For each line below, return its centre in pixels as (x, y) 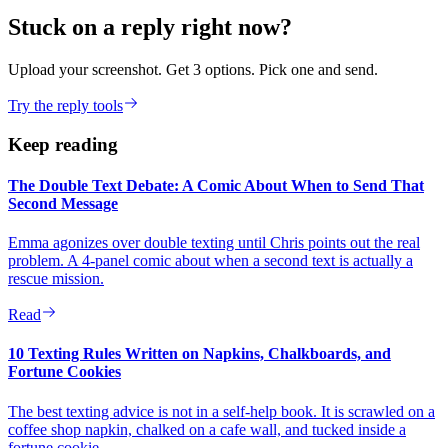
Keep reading (63, 144)
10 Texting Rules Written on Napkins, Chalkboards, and (199, 354)
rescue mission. (56, 279)
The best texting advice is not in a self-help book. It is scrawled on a (221, 411)
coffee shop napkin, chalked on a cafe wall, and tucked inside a (207, 429)
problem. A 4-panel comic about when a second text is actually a (210, 261)
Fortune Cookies (64, 372)
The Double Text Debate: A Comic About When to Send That (216, 185)
